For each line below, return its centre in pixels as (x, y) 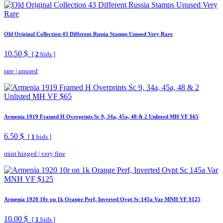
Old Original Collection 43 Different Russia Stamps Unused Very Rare (88, 34)
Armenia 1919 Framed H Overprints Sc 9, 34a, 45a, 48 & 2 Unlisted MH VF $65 (101, 116)
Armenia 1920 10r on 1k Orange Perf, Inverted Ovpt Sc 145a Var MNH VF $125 (102, 199)
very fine (53, 153)
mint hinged (20, 153)
